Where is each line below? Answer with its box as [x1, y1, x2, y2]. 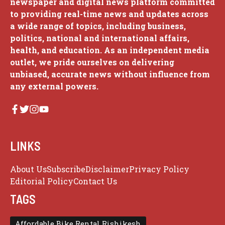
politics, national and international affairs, [10, 32, 189, 43]
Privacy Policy [129, 164, 189, 175]
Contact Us [73, 176, 117, 187]
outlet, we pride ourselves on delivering [10, 56, 174, 67]
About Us [10, 164, 47, 175]
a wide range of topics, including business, [10, 20, 186, 31]
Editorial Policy [10, 176, 73, 187]
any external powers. [10, 80, 98, 91]
